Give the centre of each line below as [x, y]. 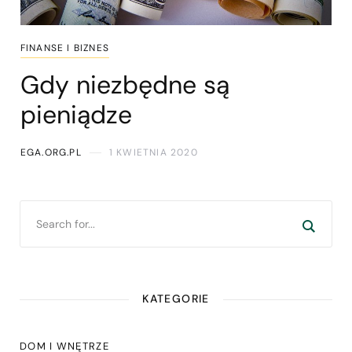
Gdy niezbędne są [125, 85]
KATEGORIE [176, 299]
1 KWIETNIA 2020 [153, 153]
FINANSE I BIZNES [64, 48]
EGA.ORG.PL [51, 153]
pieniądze [76, 115]
